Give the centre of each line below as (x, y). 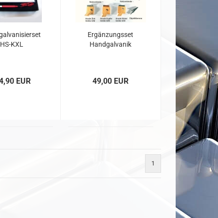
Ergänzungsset (111, 35)
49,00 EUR (111, 81)
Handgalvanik (111, 44)
